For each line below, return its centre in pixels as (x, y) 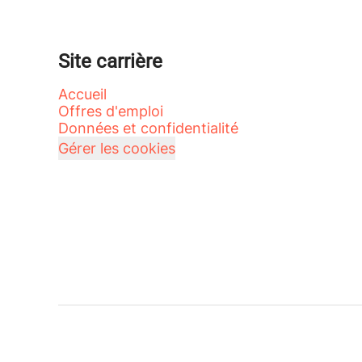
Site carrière (110, 61)
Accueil (82, 94)
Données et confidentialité (148, 128)
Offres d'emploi (111, 111)
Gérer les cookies (117, 148)
